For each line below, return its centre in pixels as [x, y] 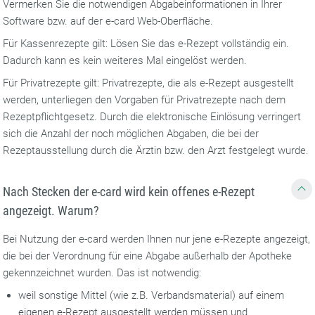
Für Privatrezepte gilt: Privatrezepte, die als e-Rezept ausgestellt [149, 83]
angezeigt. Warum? [51, 211]
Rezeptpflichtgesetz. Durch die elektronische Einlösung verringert [152, 117]
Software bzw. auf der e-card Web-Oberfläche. [108, 21]
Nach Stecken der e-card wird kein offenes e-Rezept [129, 192]
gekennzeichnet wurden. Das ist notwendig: [102, 273]
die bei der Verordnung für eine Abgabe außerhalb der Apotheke [148, 256]
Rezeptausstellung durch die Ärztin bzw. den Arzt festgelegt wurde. [157, 150]
